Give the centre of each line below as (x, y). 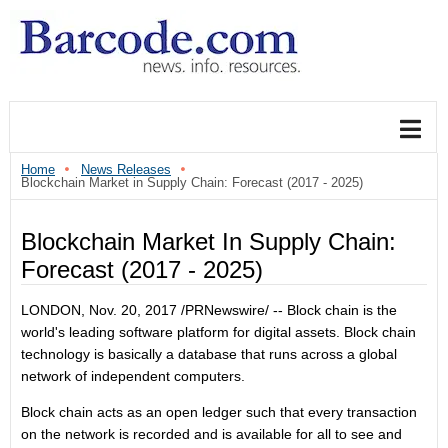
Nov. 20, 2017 (133, 310)
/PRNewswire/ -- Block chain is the (287, 310)
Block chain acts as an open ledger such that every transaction (219, 412)
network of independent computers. (133, 376)
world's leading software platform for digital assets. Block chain (218, 332)
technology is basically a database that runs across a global (209, 354)
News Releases (126, 169)
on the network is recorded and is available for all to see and (211, 434)
